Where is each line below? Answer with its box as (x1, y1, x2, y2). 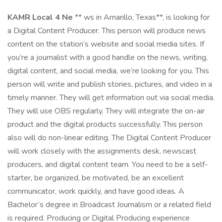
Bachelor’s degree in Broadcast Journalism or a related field (7, 199, 211, 210)
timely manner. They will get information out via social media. (7, 92, 215, 103)
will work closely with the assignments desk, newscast (7, 146, 196, 157)
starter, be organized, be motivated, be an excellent (7, 172, 184, 183)
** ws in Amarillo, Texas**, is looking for (75, 12, 210, 23)
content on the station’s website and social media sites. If (7, 39, 204, 50)
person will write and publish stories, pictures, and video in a (7, 79, 212, 90)
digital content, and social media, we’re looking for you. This (7, 65, 209, 76)
